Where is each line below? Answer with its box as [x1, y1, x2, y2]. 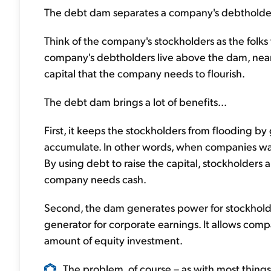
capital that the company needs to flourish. [44, 65, 245, 80]
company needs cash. [44, 171, 146, 186]
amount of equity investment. [44, 232, 183, 247]
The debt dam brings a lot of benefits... [44, 94, 227, 108]
